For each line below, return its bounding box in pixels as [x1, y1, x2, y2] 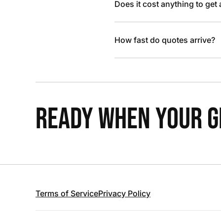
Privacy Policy [98, 188, 150, 198]
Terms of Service [36, 188, 98, 198]
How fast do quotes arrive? [114, 35, 215, 45]
